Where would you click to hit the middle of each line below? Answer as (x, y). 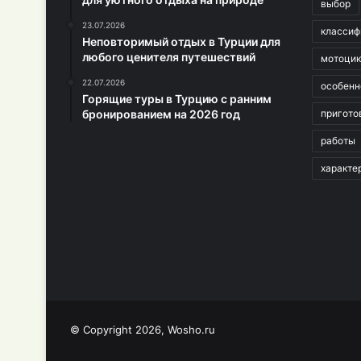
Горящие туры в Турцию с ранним (177, 99)
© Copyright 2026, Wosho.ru (143, 330)
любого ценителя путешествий (169, 57)
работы (338, 141)
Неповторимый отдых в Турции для (181, 41)
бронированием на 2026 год (161, 114)
